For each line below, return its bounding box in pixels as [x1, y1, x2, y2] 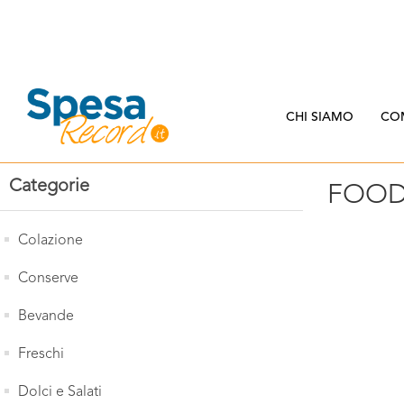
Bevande [18, 309, 74, 324]
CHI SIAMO [285, 111, 353, 124]
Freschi [18, 347, 64, 362]
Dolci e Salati [18, 385, 102, 399]
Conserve [18, 271, 78, 286]
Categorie [9, 178, 89, 196]
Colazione [18, 234, 83, 248]
